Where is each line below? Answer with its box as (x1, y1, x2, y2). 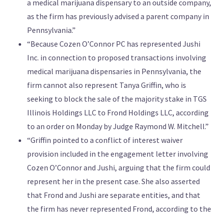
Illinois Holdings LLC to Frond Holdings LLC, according (27, 107, 209, 117)
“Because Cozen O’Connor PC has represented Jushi (27, 38, 200, 49)
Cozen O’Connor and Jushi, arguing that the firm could (27, 162, 210, 172)
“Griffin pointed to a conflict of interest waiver (27, 135, 183, 145)
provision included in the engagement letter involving (27, 148, 208, 159)
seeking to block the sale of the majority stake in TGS (27, 93, 207, 104)
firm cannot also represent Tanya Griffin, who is (27, 80, 186, 90)
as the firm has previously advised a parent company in (27, 11, 209, 21)
